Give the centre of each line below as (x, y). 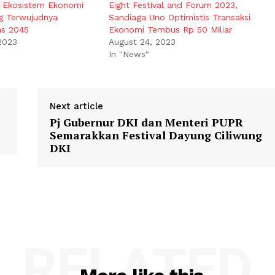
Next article (76, 107)
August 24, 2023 (142, 42)
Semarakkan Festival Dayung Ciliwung (156, 135)
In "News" (129, 54)
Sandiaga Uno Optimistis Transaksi (180, 17)
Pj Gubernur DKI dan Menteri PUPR (146, 122)
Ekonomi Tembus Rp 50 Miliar (171, 30)
